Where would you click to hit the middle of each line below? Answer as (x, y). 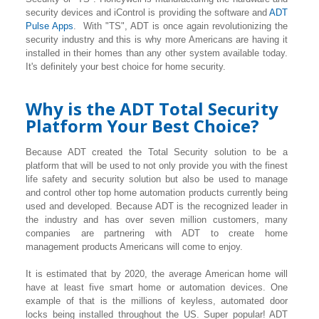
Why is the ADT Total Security (152, 108)
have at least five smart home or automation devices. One (157, 287)
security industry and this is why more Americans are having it (157, 39)
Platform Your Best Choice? (142, 125)
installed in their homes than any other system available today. (157, 53)
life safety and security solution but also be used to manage (157, 179)
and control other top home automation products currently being (157, 192)
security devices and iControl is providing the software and (147, 12)
